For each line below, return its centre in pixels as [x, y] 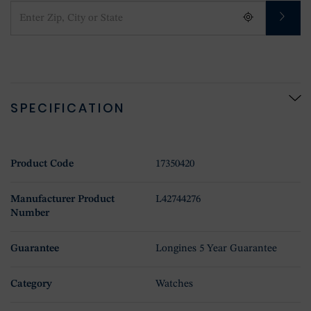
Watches [174, 284]
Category [31, 284]
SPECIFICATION [68, 108]
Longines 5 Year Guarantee [216, 249]
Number [30, 213]
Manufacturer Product [62, 199]
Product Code [42, 164]
